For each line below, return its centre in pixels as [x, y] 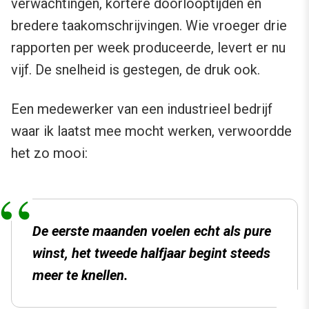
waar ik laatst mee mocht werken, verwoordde [151, 131]
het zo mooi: [49, 153]
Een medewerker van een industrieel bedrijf [142, 109]
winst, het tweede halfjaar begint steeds [151, 253]
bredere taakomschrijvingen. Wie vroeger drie [149, 26]
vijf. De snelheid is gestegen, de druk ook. [136, 70]
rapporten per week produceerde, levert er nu [148, 48]
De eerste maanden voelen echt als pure [152, 231]
